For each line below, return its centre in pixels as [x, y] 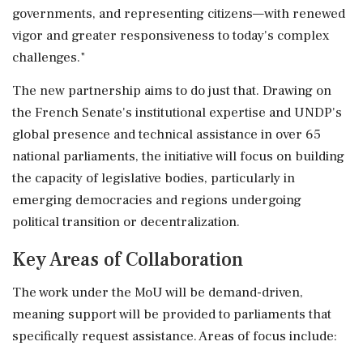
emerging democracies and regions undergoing [157, 200]
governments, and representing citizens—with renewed [179, 13]
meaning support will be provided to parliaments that [172, 314]
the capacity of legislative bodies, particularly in [154, 178]
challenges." [49, 57]
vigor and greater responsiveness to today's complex [171, 35]
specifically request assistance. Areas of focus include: [175, 336]
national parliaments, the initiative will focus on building [178, 156]
